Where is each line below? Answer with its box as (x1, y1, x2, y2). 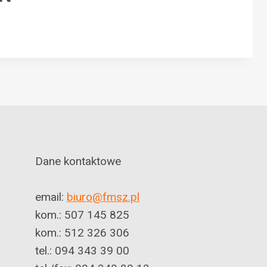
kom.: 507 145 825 (35, 208, 129, 222)
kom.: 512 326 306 (35, 226, 129, 240)
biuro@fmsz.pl (66, 190, 139, 204)
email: (35, 190, 67, 204)
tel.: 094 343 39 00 (35, 244, 129, 257)
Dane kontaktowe (35, 154, 121, 168)
